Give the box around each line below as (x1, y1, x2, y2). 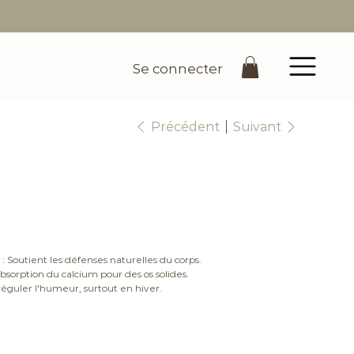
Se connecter (133, 60, 224, 77)
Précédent (150, 119, 220, 134)
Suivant (232, 119, 281, 135)
